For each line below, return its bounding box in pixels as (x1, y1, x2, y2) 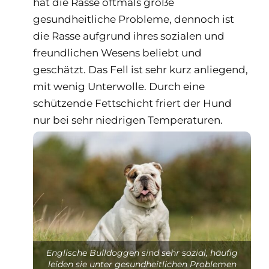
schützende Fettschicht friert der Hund (33, 97, 232, 109)
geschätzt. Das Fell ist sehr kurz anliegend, (33, 63, 248, 76)
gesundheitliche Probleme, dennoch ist (33, 13, 234, 25)
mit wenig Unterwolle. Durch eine (33, 80, 205, 92)
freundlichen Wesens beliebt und (33, 46, 202, 59)
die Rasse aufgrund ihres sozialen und (33, 29, 225, 42)
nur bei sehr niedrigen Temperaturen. (33, 113, 223, 126)
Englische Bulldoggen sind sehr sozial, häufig (46, 247, 238, 258)
